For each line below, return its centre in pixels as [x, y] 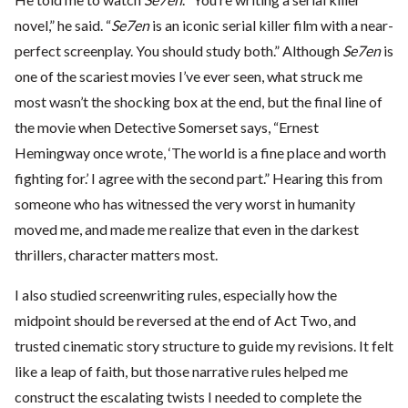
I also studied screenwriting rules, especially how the [176, 295]
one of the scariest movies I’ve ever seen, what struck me [189, 76]
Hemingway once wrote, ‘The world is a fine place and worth [200, 153]
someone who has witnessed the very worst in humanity [185, 204]
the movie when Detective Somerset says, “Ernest [167, 127]
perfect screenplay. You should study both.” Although [178, 51]
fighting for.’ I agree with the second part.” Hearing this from [199, 178]
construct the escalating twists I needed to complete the [188, 397]
